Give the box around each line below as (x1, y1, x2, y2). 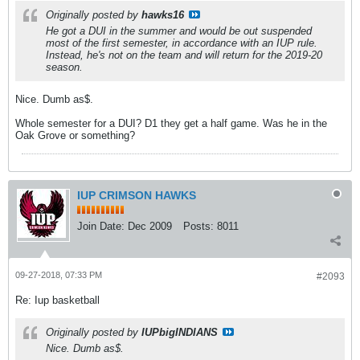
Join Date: (77, 220, 125, 232)
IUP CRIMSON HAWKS (77, 189, 196, 202)
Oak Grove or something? (15, 129, 135, 141)
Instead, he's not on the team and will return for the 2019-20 (46, 49, 322, 61)
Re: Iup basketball (15, 294, 100, 306)
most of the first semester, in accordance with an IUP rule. (46, 37, 317, 49)
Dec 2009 (128, 220, 172, 232)
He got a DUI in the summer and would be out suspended (46, 25, 312, 37)
